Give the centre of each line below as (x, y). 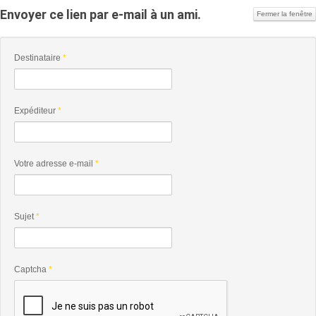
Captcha (30, 269)
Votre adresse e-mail (54, 164)
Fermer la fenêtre (285, 14)
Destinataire (37, 58)
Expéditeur (35, 111)
